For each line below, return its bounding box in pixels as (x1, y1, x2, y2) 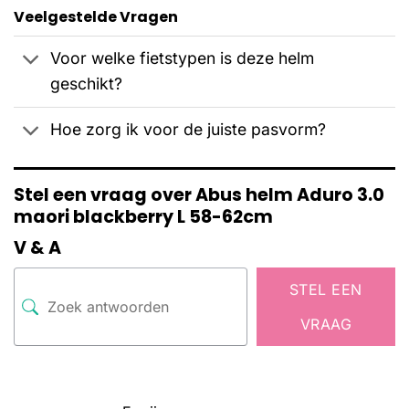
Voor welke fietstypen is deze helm (50, 48, 315, 68)
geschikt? (50, 74, 123, 94)
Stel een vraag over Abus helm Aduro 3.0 (14, 182, 384, 207)
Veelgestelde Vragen (14, 5, 178, 27)
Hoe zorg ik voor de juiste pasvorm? (50, 120, 327, 140)
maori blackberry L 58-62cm (14, 204, 273, 229)
